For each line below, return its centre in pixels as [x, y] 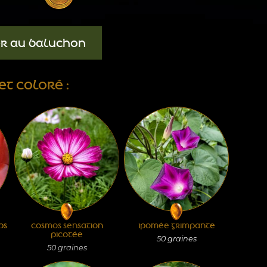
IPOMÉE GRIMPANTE [176, 226]
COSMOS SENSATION [67, 226]
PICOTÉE [67, 235]
